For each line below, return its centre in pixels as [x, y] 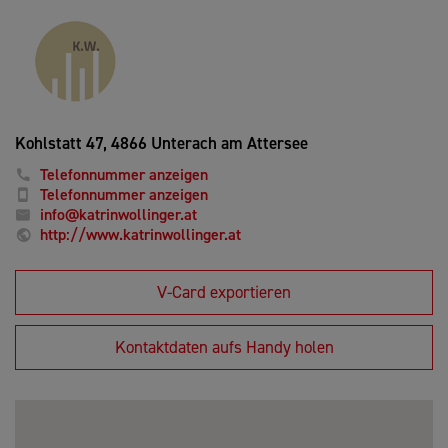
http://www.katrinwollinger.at [140, 234]
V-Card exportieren [224, 291]
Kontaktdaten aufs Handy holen [224, 346]
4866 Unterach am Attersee [207, 142]
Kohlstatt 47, [61, 142]
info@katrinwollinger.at [118, 214]
